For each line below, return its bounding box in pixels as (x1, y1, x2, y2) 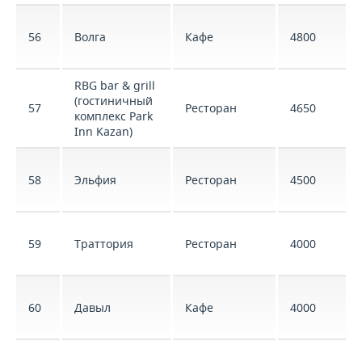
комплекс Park (74, 108, 153, 124)
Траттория (74, 236, 133, 251)
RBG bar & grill (74, 78, 155, 93)
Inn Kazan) (74, 124, 133, 139)
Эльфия (74, 172, 116, 187)
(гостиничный (74, 93, 153, 108)
